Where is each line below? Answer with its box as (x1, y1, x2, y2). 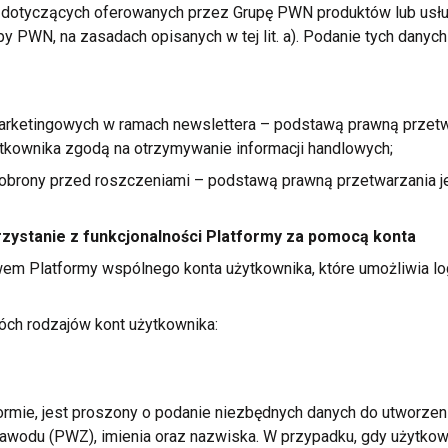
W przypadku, (262, 427, 357, 446)
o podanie (141, 403, 211, 422)
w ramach (102, 115, 169, 134)
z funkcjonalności (69, 227, 202, 246)
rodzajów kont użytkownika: (22, 315, 218, 334)
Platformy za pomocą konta (201, 227, 416, 246)
